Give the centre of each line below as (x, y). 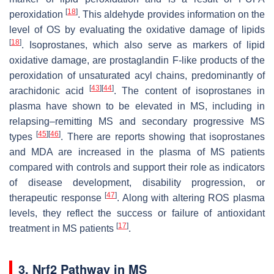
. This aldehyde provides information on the (172, 15)
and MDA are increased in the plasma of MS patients (137, 152)
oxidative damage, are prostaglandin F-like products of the (137, 61)
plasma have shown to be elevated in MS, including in (137, 106)
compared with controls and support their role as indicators (137, 168)
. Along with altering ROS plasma (191, 198)
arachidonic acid (50, 91)
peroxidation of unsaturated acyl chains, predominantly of (137, 76)
